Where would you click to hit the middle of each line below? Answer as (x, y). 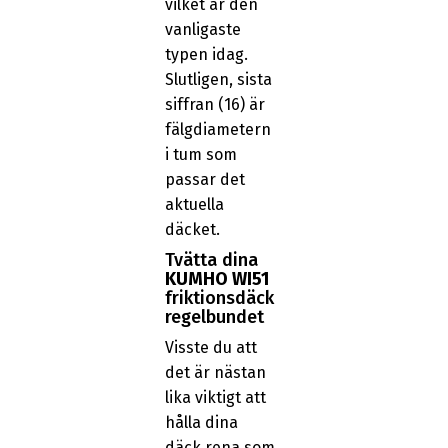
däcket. (192, 230)
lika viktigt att (215, 398)
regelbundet (214, 316)
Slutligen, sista (218, 80)
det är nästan (215, 373)
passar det (204, 180)
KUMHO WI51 (216, 278)
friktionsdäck (219, 297)
